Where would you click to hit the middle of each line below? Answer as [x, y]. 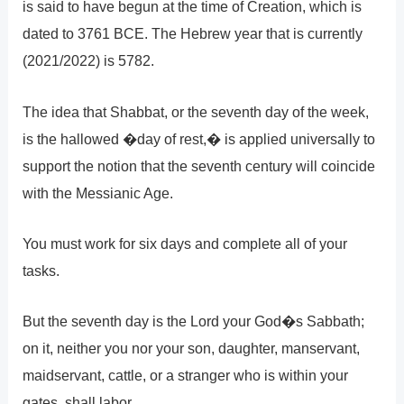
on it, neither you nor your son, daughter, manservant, [192, 349]
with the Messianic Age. [98, 193]
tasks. [41, 270]
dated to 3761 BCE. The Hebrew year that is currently [193, 34]
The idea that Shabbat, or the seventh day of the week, [196, 111]
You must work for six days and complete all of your [185, 243]
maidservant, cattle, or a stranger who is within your [186, 376]
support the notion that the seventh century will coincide [199, 165]
